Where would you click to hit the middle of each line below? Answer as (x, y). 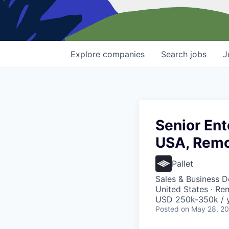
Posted (167, 209)
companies (124, 54)
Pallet (182, 164)
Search (176, 54)
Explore (87, 54)
